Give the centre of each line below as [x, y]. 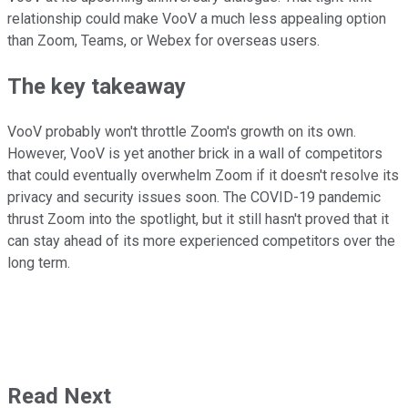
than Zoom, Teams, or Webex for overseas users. [163, 41]
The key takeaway [97, 87]
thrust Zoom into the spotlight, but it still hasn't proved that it [198, 219]
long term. [39, 263]
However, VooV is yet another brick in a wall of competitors [195, 154]
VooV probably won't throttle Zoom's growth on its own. [182, 132]
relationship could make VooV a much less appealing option [197, 19]
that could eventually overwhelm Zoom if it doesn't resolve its [203, 176]
